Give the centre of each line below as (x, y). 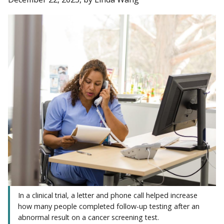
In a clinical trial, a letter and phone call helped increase (108, 195)
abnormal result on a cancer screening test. (88, 217)
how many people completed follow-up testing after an (109, 206)
